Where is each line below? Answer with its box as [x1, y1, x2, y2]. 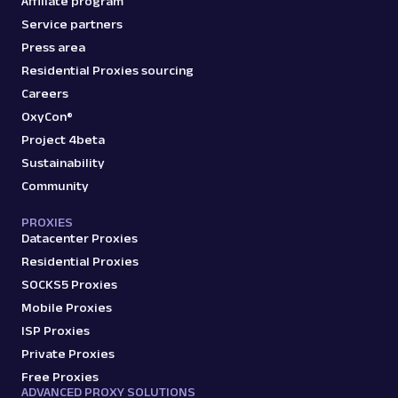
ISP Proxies [21, 322, 90, 338]
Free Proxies [21, 369, 99, 384]
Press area [21, 39, 85, 54]
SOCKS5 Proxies [21, 276, 117, 291]
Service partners [21, 16, 123, 31]
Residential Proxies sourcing [21, 62, 194, 77]
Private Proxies [21, 346, 115, 361]
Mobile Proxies [21, 299, 112, 314]
